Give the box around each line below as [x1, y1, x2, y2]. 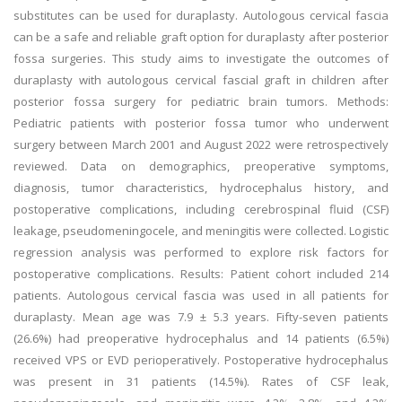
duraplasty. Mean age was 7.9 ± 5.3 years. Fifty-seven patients [13, 309, 389, 325]
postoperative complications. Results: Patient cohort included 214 [13, 266, 389, 282]
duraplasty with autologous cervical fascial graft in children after [13, 72, 389, 88]
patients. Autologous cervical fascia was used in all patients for [13, 287, 389, 303]
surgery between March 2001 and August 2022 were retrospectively [13, 136, 389, 153]
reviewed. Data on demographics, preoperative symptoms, [13, 158, 389, 174]
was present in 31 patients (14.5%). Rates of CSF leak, [13, 373, 389, 389]
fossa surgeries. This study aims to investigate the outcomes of [13, 50, 389, 66]
